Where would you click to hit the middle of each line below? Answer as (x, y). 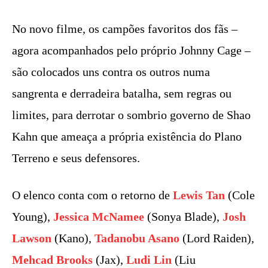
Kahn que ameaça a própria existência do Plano (127, 136)
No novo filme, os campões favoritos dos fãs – (125, 28)
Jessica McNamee (99, 216)
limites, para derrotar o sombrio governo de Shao (131, 115)
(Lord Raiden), (217, 238)
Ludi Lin (149, 259)
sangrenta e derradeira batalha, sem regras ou (122, 93)
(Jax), (109, 259)
